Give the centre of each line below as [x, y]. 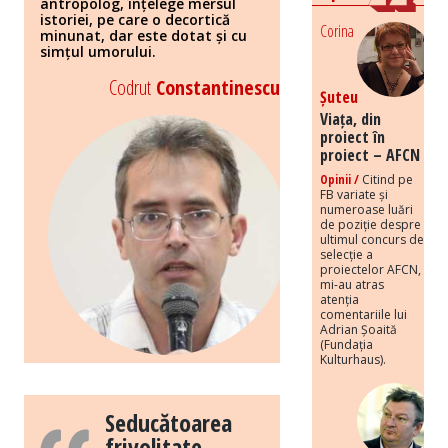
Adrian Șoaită [358, 329]
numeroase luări [366, 209]
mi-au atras [352, 284]
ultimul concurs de [372, 239]
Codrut [130, 88]
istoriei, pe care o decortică [135, 20]
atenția [339, 299]
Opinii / [339, 179]
